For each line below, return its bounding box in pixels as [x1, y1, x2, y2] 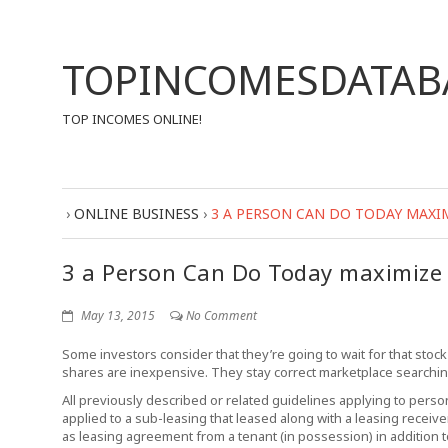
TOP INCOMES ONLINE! [62, 110, 202, 128]
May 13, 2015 [78, 307, 155, 324]
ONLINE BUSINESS [74, 204, 199, 223]
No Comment [186, 307, 257, 324]
